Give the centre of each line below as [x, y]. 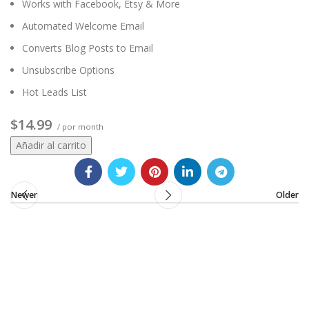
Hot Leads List [54, 92]
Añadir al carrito [51, 146]
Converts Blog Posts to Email [88, 48]
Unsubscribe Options [68, 70]
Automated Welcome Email [83, 26]
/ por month [79, 127]
